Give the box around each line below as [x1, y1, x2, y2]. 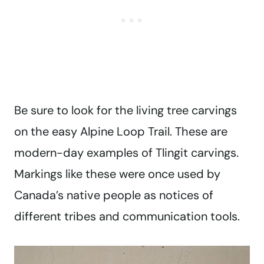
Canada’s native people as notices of [14, 187, 213, 203]
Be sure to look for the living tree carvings [14, 103, 237, 118]
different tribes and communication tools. [14, 209, 240, 225]
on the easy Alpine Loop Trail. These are [14, 124, 227, 140]
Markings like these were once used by [14, 166, 220, 182]
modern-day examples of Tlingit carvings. [14, 145, 239, 161]
